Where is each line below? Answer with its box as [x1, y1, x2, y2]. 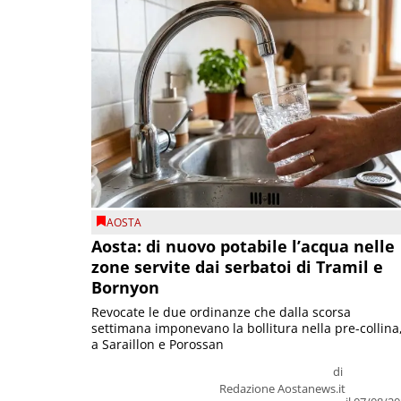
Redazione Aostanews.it [219, 380, 346, 397]
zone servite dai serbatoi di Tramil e [91, 256, 383, 278]
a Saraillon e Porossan [91, 336, 224, 354]
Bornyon [91, 277, 159, 299]
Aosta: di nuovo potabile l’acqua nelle [91, 235, 395, 258]
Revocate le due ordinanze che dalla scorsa [91, 303, 351, 321]
